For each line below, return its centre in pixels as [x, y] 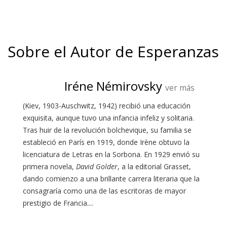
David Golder [97, 167]
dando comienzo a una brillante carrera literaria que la [111, 179]
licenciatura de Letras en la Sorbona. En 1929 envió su [111, 155]
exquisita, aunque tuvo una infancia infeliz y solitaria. [108, 118]
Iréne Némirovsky [113, 86]
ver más [180, 88]
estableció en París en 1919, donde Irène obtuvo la [106, 142]
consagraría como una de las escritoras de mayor [104, 191]
